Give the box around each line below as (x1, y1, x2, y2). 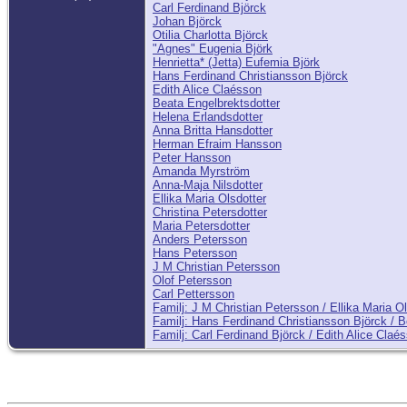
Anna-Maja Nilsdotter (153, 178, 263, 193)
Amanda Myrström (153, 164, 250, 179)
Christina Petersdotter (153, 205, 267, 220)
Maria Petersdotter (153, 219, 250, 233)
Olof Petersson (153, 273, 232, 288)
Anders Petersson (153, 233, 247, 247)
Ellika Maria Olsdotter (153, 192, 266, 206)
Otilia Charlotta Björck (153, 28, 268, 43)
